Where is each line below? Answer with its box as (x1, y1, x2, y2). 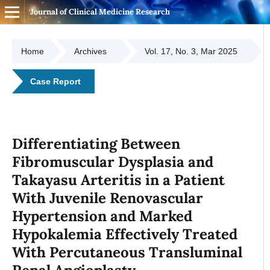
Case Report (30, 77, 81, 87)
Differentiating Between (11, 134, 180, 153)
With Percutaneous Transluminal (11, 242, 242, 262)
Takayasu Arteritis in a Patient (11, 170, 225, 189)
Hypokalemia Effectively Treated (11, 224, 237, 243)
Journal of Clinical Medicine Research (30, 7, 170, 17)
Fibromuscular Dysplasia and (11, 152, 213, 171)
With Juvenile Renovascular (11, 188, 203, 207)
